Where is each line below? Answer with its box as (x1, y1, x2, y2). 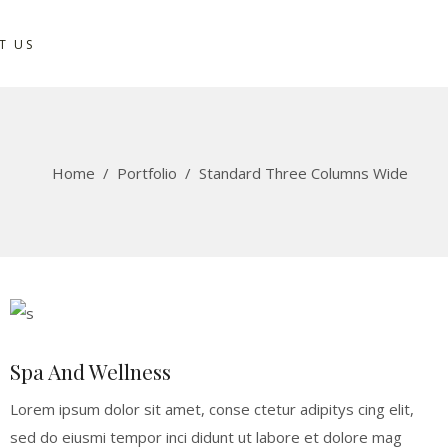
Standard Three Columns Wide (199, 162, 408, 183)
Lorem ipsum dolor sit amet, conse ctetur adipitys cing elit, (9, 398, 414, 419)
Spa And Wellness (9, 356, 171, 385)
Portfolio (117, 162, 177, 183)
